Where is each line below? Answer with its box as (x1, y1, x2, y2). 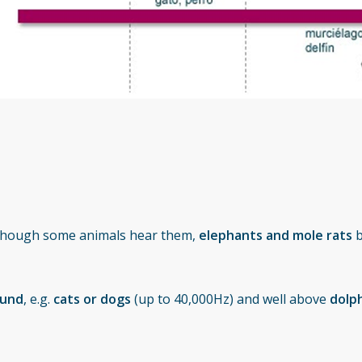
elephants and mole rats (199, 226, 353, 245)
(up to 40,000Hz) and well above (131, 290, 330, 309)
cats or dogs (53, 290, 132, 309)
